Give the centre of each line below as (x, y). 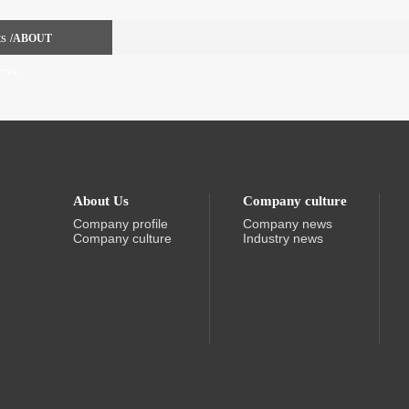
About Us (101, 201)
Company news (288, 224)
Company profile (121, 224)
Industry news (283, 238)
